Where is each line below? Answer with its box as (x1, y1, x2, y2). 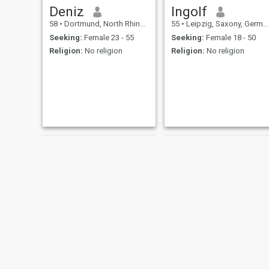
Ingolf (171, 4, 207, 20)
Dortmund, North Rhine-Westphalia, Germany (62, 19, 140, 29)
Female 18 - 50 (204, 32, 256, 42)
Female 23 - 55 (82, 32, 134, 42)
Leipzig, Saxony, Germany (184, 19, 263, 29)
